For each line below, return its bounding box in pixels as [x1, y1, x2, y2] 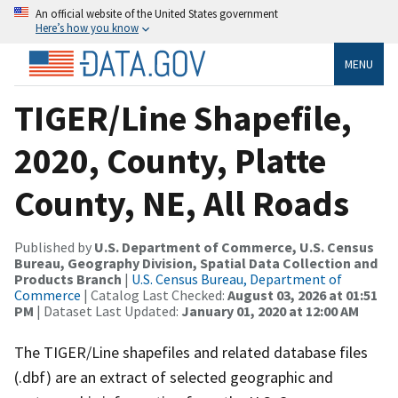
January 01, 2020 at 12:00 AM [181, 301, 359, 320]
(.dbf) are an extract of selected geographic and [14, 366, 333, 387]
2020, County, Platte [14, 138, 326, 183]
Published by [14, 237, 94, 256]
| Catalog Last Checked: [81, 285, 227, 304]
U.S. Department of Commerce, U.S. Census [94, 237, 374, 256]
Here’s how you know [36, 20, 139, 35]
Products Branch [14, 269, 122, 288]
